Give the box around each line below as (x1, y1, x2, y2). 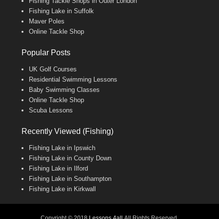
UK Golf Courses (29, 66, 77, 73)
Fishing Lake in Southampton (29, 175, 111, 183)
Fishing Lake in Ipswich (29, 144, 95, 152)
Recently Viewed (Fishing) (22, 127, 113, 136)
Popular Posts (22, 48, 70, 57)
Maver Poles (29, 18, 65, 25)
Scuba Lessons (29, 107, 73, 114)
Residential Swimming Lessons (29, 76, 117, 84)
